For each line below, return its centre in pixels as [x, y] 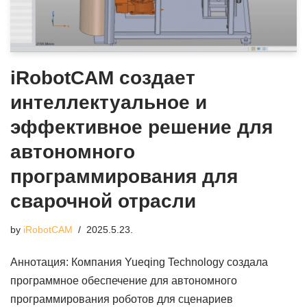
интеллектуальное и [109, 102]
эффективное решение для [142, 127]
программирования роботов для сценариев [122, 299]
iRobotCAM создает [103, 77]
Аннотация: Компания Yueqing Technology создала [139, 262]
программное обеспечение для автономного [124, 280]
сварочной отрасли [103, 201]
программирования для [124, 176]
